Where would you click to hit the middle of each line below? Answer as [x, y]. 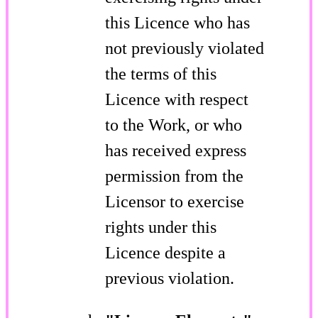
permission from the [174, 176]
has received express [176, 150]
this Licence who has [177, 22]
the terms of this [161, 73]
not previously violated [185, 48]
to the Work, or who [174, 125]
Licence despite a [165, 252]
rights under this [161, 227]
